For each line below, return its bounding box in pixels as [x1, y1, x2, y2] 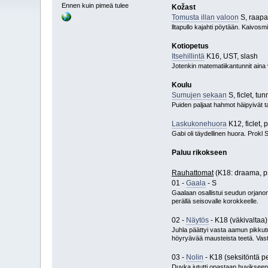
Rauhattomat [171, 169, 214, 178]
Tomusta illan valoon [171, 13, 239, 22]
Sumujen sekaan [171, 91, 227, 100]
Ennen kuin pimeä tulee [62, 1, 129, 9]
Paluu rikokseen [171, 148, 227, 157]
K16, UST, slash [204, 52, 258, 61]
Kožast [171, 3, 196, 12]
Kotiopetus [171, 42, 209, 51]
